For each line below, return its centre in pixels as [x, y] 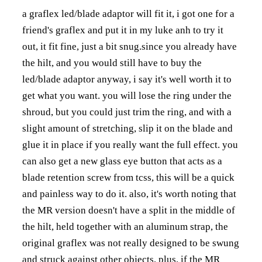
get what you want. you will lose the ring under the [127, 96]
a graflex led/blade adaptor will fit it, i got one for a [128, 14]
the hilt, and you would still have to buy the [112, 63]
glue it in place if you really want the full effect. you [130, 145]
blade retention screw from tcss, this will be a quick [128, 177]
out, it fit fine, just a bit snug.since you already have [130, 46]
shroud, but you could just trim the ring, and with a [127, 112]
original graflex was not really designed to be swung [131, 243]
